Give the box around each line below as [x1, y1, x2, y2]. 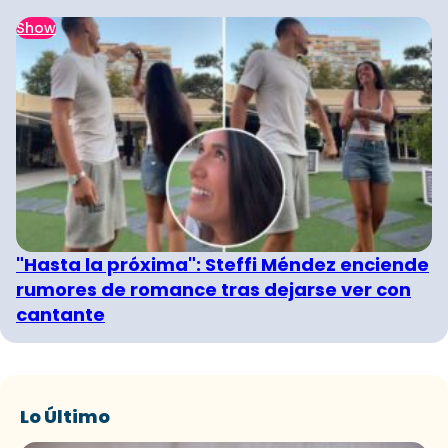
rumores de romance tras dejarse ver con [16, 276, 411, 302]
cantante [16, 301, 105, 327]
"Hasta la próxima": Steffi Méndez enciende [16, 251, 429, 277]
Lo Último [20, 403, 110, 429]
